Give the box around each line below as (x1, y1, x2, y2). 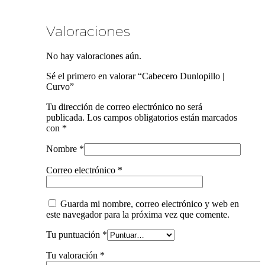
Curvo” (46, 81, 75, 92)
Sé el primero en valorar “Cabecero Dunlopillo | (46, 70, 225, 81)
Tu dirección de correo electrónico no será (46, 101, 203, 112)
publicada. (46, 112, 85, 122)
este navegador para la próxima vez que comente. (46, 209, 230, 219)
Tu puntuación (46, 229, 103, 240)
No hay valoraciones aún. (46, 50, 142, 61)
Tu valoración (46, 250, 101, 260)
